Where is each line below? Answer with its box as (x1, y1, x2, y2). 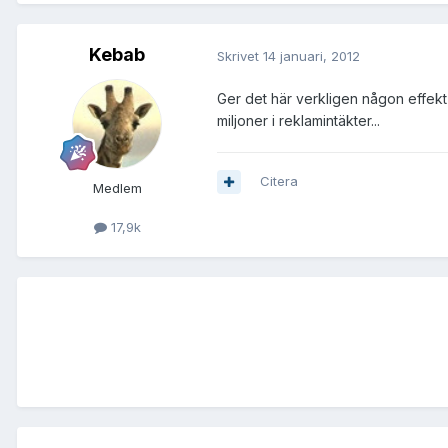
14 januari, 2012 (263, 47, 360, 64)
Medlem (92, 180, 142, 197)
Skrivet (217, 47, 263, 64)
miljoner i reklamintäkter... (217, 112, 380, 130)
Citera (260, 173, 298, 190)
